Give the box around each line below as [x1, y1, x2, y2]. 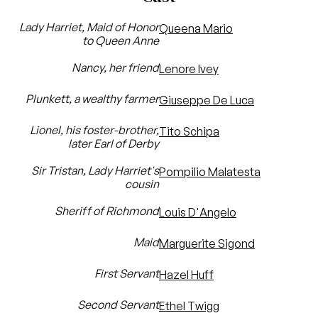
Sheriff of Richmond [55, 204, 159, 218]
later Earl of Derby [68, 136, 159, 150]
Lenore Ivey [159, 62, 219, 76]
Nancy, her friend [72, 60, 159, 75]
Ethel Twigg [159, 299, 219, 313]
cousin [125, 177, 159, 191]
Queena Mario [159, 21, 233, 35]
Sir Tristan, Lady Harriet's [31, 163, 159, 177]
